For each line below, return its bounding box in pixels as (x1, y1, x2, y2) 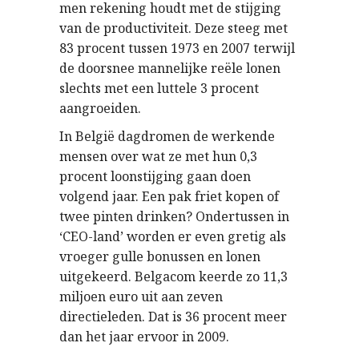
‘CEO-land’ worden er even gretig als (59, 228, 286, 245)
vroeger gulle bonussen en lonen (59, 248, 260, 265)
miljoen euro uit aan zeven (59, 288, 223, 305)
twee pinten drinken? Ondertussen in (59, 208, 289, 225)
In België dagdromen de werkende (59, 127, 275, 145)
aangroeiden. (59, 99, 141, 117)
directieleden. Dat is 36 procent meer (59, 308, 287, 325)
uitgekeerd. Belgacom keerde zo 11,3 (59, 268, 288, 285)
